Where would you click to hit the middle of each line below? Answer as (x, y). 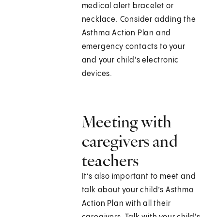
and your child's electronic (130, 61)
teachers (110, 161)
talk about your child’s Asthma (138, 190)
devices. (97, 74)
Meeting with (127, 122)
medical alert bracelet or (128, 6)
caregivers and (130, 141)
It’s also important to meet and (139, 177)
